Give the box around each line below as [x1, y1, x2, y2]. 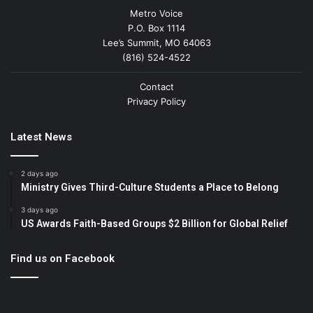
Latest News [10, 131, 72, 144]
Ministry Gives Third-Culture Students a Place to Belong [21, 182, 279, 194]
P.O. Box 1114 [128, 22, 185, 34]
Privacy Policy [127, 96, 186, 108]
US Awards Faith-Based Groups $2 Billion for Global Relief [21, 218, 288, 230]
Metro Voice [130, 8, 183, 20]
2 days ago [21, 169, 58, 178]
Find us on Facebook [10, 252, 115, 265]
